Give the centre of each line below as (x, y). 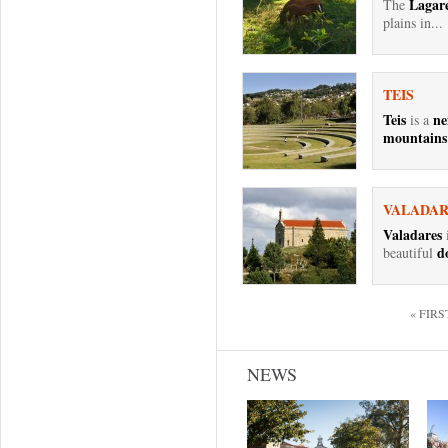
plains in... (413, 22)
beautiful (410, 252)
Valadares (412, 234)
